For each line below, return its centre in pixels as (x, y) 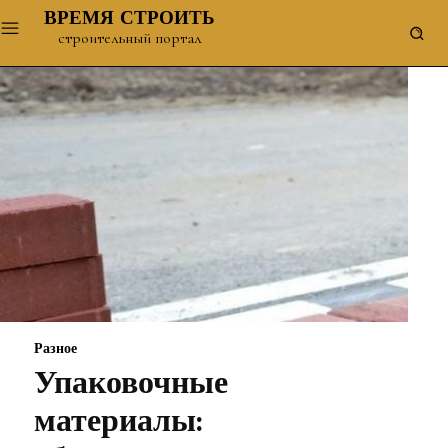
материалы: (118, 422)
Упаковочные (131, 384)
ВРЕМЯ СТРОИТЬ (129, 19)
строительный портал (129, 38)
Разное (55, 349)
